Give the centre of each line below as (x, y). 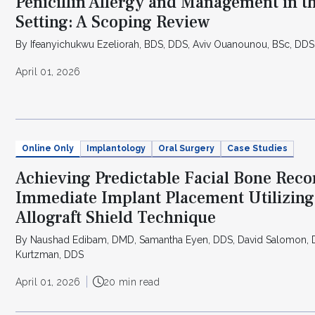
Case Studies (257, 149)
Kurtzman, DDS (50, 254)
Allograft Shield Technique (116, 217)
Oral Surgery (186, 149)
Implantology (116, 149)
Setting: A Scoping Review (113, 22)
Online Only (48, 149)
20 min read (132, 282)
